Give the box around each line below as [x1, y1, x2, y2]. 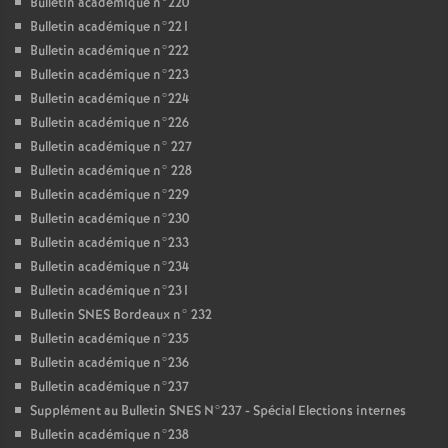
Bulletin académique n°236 [30, 354, 189, 373]
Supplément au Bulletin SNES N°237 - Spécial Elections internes [30, 402, 406, 421]
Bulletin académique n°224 [30, 90, 189, 109]
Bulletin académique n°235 [30, 330, 189, 349]
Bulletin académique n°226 [30, 114, 189, 133]
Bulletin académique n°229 [30, 186, 189, 205]
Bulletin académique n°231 [30, 282, 190, 301]
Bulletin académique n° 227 [30, 138, 192, 157]
